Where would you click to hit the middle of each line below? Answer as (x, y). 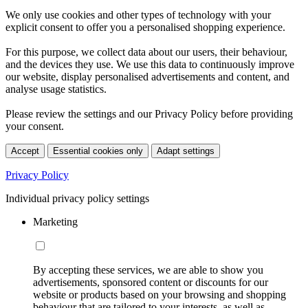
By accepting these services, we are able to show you (148, 269)
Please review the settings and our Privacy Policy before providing (149, 113)
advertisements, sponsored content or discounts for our (151, 282)
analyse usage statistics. (56, 89)
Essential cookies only (98, 151)
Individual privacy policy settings (77, 198)
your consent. (35, 126)
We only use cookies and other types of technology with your (138, 14)
